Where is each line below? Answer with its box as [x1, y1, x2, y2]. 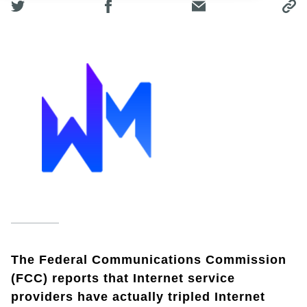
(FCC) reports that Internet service [11, 271, 235, 286]
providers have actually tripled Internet [11, 290, 265, 304]
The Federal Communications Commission [11, 253, 286, 267]
